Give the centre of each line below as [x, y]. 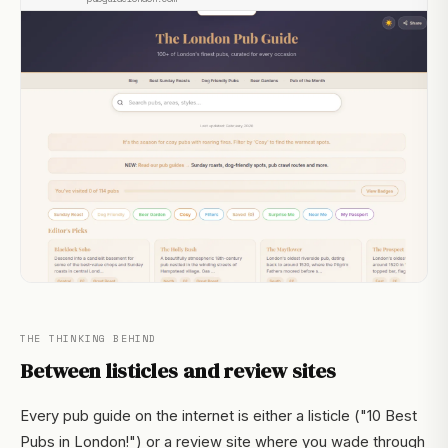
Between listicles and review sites [178, 370]
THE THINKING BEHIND [88, 338]
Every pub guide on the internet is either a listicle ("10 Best [218, 415]
